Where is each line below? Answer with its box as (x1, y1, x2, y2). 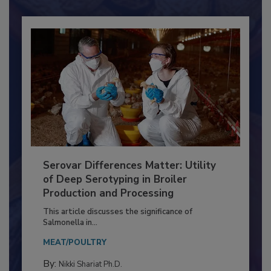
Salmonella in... (42, 242, 97, 253)
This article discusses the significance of (42, 231, 192, 243)
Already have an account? (51, 3, 183, 18)
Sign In (186, 3, 220, 18)
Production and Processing (42, 211, 174, 226)
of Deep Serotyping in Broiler (42, 197, 187, 212)
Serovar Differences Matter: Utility (42, 183, 216, 198)
